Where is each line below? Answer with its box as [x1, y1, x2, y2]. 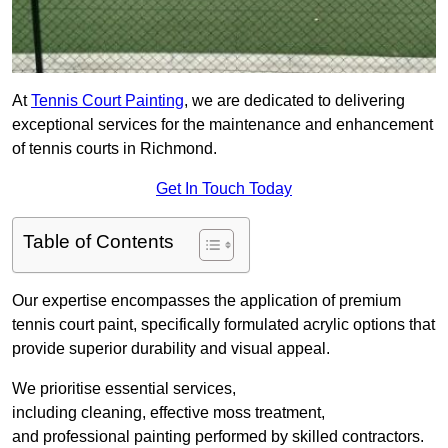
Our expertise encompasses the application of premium [12, 292, 401, 310]
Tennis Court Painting [31, 92, 184, 110]
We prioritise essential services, [12, 380, 236, 398]
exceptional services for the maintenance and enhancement [12, 116, 433, 134]
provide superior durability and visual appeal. [12, 340, 330, 358]
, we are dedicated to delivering [184, 92, 405, 110]
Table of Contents [23, 231, 174, 253]
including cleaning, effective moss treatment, [12, 404, 325, 422]
